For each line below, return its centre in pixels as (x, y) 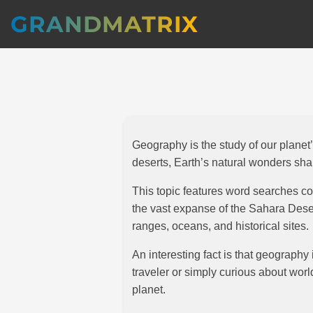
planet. (149, 290)
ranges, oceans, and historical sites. (220, 226)
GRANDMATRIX (104, 24)
